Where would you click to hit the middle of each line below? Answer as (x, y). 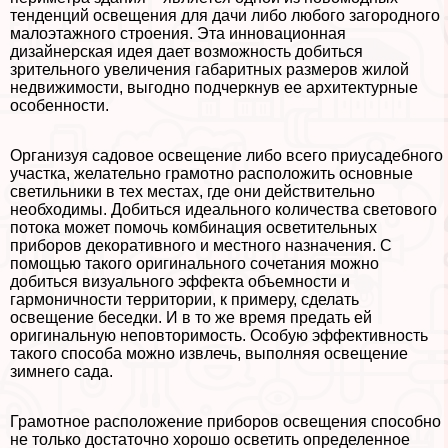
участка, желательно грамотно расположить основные (211, 174)
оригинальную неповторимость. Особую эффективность (219, 336)
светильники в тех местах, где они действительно (192, 192)
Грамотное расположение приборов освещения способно (225, 422)
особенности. (59, 106)
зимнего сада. (61, 372)
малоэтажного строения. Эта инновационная (178, 34)
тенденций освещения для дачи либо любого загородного (225, 16)
